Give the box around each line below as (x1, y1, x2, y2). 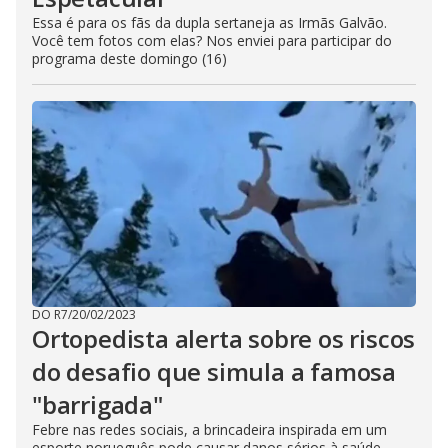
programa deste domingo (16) (32, 49, 227, 68)
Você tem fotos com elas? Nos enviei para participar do (32, 31, 392, 50)
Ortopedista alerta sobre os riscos (32, 322, 416, 355)
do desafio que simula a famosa (32, 355, 396, 388)
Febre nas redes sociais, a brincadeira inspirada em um (32, 420, 387, 439)
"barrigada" (32, 388, 163, 421)
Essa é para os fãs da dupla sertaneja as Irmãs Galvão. (32, 13, 387, 32)
